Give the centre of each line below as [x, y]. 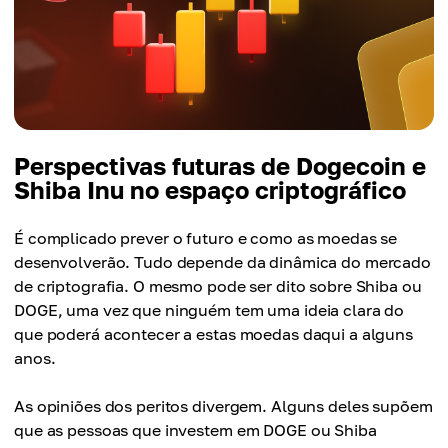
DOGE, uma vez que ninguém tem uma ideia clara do [209, 310]
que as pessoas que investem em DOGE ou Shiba [195, 430]
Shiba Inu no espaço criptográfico [210, 190]
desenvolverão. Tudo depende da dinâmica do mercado [223, 262]
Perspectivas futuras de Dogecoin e [220, 166]
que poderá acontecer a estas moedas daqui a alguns [214, 334]
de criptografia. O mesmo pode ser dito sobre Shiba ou [218, 286]
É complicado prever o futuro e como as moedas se [206, 238]
